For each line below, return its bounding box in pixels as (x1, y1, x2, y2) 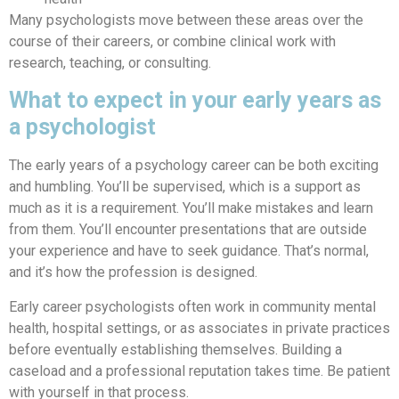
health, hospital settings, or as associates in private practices (9, 319, 390, 337)
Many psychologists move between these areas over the (9, 11, 363, 28)
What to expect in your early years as (9, 86, 381, 113)
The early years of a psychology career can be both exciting (9, 156, 379, 174)
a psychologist (9, 113, 156, 140)
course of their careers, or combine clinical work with (9, 32, 336, 50)
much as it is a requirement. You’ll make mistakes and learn (9, 199, 373, 216)
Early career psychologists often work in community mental (9, 297, 376, 315)
